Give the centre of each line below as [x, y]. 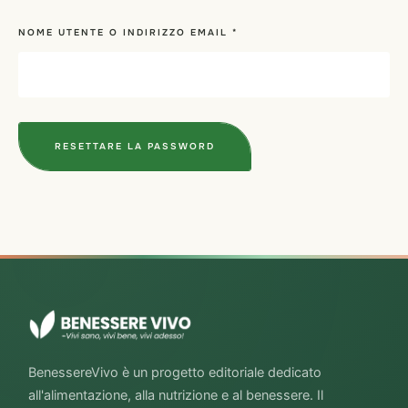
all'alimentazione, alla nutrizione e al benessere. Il [176, 396]
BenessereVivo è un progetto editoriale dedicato [175, 373]
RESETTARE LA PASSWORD [135, 147]
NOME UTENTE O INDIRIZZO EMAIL [125, 32]
